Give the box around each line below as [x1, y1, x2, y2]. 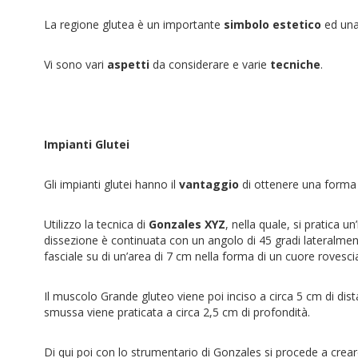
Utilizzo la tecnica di [44, 217, 149, 232]
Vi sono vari [44, 57, 107, 72]
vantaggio [176, 177, 242, 192]
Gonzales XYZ [149, 217, 225, 232]
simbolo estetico [224, 17, 321, 32]
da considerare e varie [149, 57, 270, 72]
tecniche [270, 57, 320, 72]
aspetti [107, 57, 149, 72]
